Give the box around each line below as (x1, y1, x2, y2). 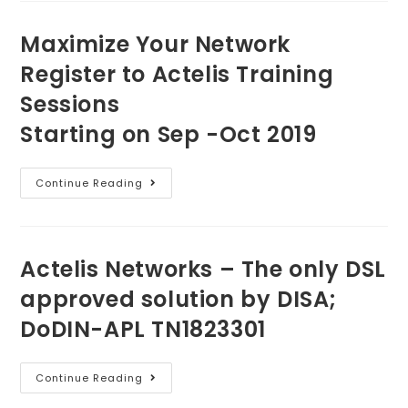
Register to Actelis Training (20, 59, 334, 90)
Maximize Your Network (20, 29, 291, 60)
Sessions (20, 89, 120, 120)
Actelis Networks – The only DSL (20, 254, 387, 285)
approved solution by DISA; (20, 284, 338, 315)
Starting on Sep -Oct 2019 (20, 119, 317, 150)
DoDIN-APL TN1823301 (20, 314, 266, 345)
